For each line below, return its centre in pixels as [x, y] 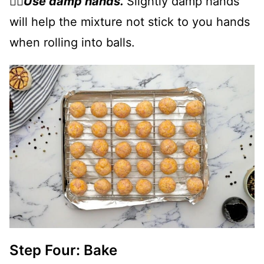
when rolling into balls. [72, 42]
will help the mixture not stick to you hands [130, 22]
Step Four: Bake [63, 250]
